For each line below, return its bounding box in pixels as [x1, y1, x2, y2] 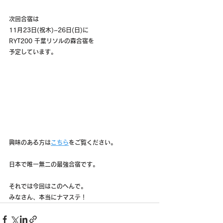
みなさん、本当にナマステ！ [9, 194, 87, 200]
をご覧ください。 [69, 139, 116, 145]
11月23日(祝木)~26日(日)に [9, 26, 89, 33]
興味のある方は [9, 139, 51, 145]
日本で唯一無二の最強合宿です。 [9, 161, 99, 167]
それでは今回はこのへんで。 [9, 183, 87, 189]
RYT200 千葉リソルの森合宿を [9, 37, 94, 44]
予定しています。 [9, 48, 57, 55]
